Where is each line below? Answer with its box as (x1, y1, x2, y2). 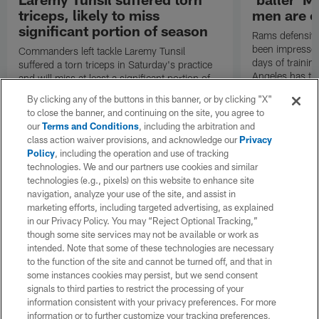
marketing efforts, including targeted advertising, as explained (27, 202, 274, 213)
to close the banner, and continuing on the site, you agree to (27, 107, 265, 118)
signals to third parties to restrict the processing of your (27, 283, 244, 294)
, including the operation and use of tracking (55, 147, 229, 159)
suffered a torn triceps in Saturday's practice (19, 58, 213, 71)
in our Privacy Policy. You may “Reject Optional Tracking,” (27, 215, 258, 226)
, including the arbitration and (139, 120, 256, 132)
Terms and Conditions (42, 120, 140, 132)
